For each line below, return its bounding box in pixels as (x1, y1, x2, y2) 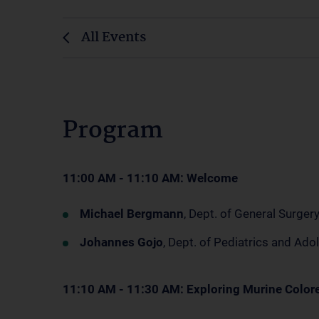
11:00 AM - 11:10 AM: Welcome (63, 171, 238, 185)
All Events (81, 27, 146, 48)
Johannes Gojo (80, 235, 163, 249)
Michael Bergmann (80, 206, 184, 221)
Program (63, 112, 163, 150)
